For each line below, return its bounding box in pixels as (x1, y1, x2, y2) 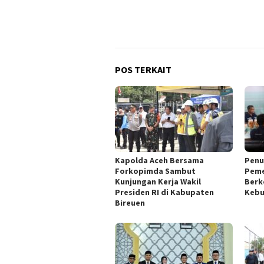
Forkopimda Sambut (115, 165, 196, 176)
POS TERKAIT (115, 63, 171, 75)
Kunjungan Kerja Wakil (115, 176, 201, 187)
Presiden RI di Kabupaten (115, 186, 214, 197)
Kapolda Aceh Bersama (115, 154, 204, 166)
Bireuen (115, 197, 145, 208)
